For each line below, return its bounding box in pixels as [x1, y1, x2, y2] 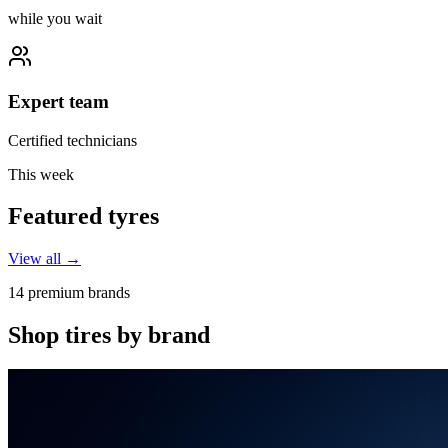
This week [8, 165, 74, 183]
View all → [8, 250, 81, 268]
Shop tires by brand [8, 322, 210, 349]
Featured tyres [8, 203, 159, 230]
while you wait [8, 10, 102, 28]
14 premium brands [8, 284, 130, 302]
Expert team [8, 90, 109, 112]
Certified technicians [8, 131, 137, 149]
